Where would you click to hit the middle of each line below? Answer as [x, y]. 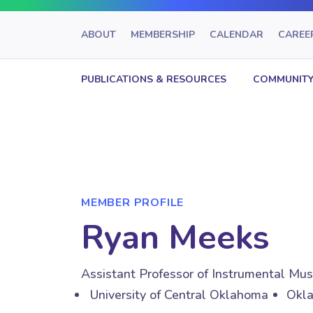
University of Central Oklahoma [178, 294]
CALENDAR [236, 34]
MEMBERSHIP [163, 34]
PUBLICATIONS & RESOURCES [154, 79]
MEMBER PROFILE [133, 202]
